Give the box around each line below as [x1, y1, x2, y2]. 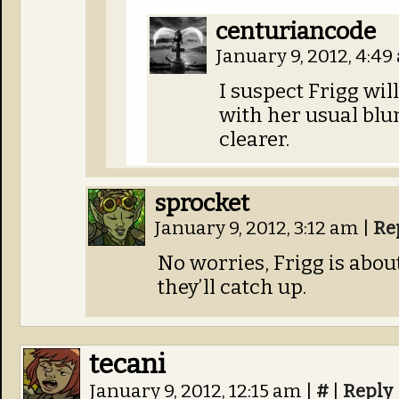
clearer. [219, 127, 289, 151]
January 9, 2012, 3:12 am [154, 217, 362, 240]
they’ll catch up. [158, 275, 306, 299]
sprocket [154, 189, 249, 217]
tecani [89, 348, 166, 380]
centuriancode [216, 17, 376, 45]
